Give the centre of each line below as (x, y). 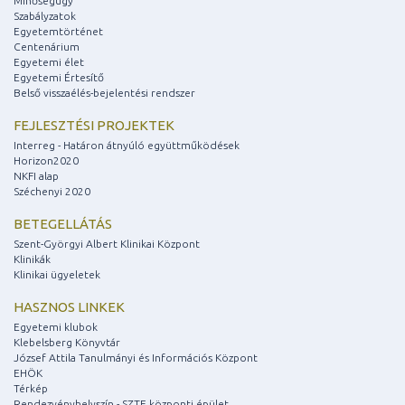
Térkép (31, 389)
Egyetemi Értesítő (59, 78)
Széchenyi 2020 (52, 192)
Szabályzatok (45, 16)
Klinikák (32, 259)
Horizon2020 (46, 161)
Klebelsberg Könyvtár (67, 343)
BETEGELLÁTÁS (63, 224)
